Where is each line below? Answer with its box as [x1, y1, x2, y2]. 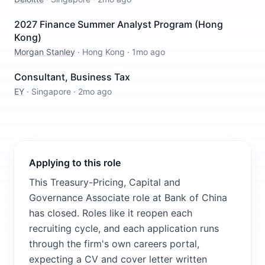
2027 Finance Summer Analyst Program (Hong [14, 18, 223, 30]
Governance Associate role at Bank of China [29, 192, 227, 203]
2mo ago [78, 86, 112, 96]
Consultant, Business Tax [14, 71, 130, 83]
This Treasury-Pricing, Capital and [29, 176, 180, 188]
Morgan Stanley [14, 47, 75, 57]
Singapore [31, 86, 71, 96]
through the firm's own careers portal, [29, 238, 199, 250]
